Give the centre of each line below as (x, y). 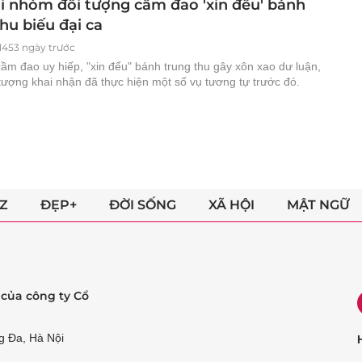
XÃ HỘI (231, 204)
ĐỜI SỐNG (142, 204)
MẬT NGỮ (318, 204)
